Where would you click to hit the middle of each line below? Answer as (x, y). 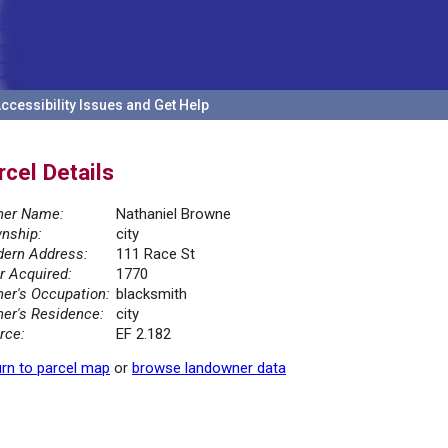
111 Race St (155, 254)
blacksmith (151, 294)
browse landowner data (209, 368)
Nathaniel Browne (173, 214)
